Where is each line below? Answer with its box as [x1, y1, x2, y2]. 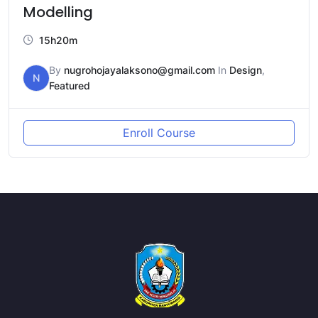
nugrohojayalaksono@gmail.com [64, 64, 215, 77]
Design [229, 64, 262, 77]
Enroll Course [123, 126, 195, 141]
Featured [49, 79, 90, 92]
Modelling [23, 2, 93, 23]
